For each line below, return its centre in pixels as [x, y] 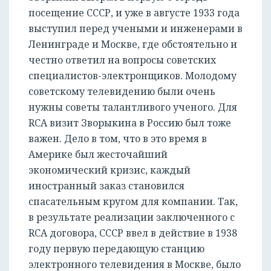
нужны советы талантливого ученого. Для [133, 107]
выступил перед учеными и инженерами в [135, 29]
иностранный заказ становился [106, 186]
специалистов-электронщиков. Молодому [132, 76]
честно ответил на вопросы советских [122, 60]
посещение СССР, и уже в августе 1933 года [134, 13]
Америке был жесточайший [98, 155]
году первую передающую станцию [116, 249]
